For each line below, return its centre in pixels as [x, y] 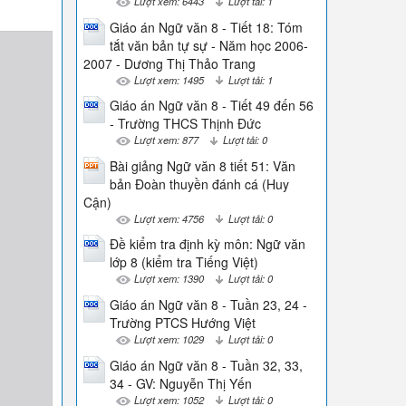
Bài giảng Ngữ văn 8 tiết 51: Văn [202, 165]
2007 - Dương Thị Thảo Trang [169, 63]
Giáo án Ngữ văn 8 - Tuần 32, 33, [206, 365]
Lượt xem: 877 [166, 140]
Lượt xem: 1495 [169, 79]
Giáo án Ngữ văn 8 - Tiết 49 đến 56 [211, 106]
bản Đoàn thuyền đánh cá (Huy [199, 184]
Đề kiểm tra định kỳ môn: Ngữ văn [207, 244]
